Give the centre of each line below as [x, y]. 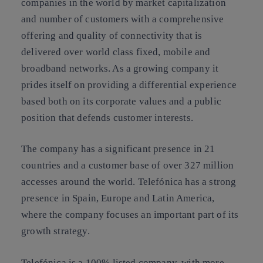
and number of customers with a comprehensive [123, 19]
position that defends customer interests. [107, 117]
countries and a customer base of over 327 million [128, 165]
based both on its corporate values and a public [121, 101]
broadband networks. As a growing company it [120, 68]
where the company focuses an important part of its [130, 215]
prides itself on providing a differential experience [129, 85]
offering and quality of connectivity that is [112, 35]
